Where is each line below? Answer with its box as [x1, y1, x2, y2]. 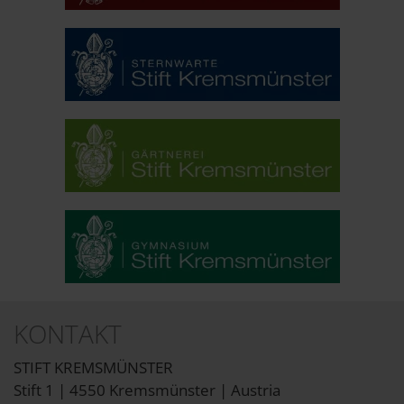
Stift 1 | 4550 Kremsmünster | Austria [14, 380, 280, 401]
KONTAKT [14, 316, 122, 351]
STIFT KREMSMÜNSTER [14, 357, 173, 379]
